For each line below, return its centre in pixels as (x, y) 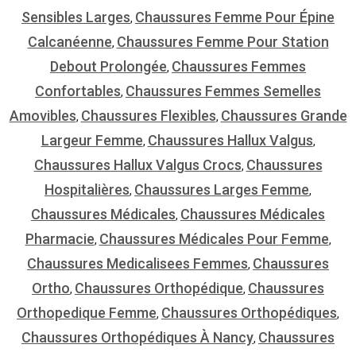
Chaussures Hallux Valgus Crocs (137, 164)
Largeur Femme (92, 140)
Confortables (78, 91)
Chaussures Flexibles (148, 115)
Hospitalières (87, 189)
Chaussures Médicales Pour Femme (214, 238)
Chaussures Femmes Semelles (223, 91)
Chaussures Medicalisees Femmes (137, 263)
